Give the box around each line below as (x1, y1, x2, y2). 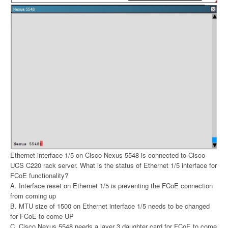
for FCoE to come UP (10, 211, 74, 221)
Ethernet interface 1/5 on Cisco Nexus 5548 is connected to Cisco (10, 150, 205, 160)
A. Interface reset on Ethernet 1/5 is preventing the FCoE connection (10, 181, 213, 191)
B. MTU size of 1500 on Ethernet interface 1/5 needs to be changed (10, 201, 210, 211)
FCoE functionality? (10, 170, 68, 181)
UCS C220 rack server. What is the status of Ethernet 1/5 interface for (10, 160, 217, 170)
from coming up (10, 191, 56, 201)
